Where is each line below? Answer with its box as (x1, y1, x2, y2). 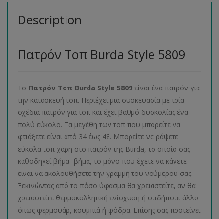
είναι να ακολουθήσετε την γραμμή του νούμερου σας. (18, 168, 193, 178)
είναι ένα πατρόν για (134, 83, 200, 92)
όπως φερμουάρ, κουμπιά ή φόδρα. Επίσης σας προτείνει (18, 205, 200, 215)
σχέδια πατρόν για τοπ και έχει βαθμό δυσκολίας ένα (18, 107, 188, 117)
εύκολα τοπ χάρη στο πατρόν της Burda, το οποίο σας (18, 144, 190, 153)
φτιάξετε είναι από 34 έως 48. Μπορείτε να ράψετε (18, 131, 178, 141)
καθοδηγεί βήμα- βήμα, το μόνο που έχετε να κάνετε (18, 156, 187, 166)
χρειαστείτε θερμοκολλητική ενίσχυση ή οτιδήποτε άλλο (18, 193, 198, 202)
